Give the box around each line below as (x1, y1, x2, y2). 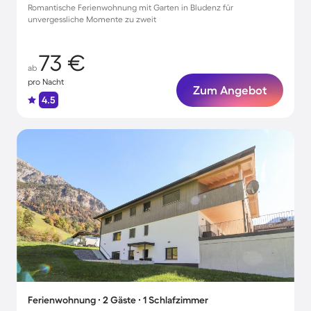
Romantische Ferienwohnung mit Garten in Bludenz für (28, 3, 233, 12)
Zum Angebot (193, 83, 267, 96)
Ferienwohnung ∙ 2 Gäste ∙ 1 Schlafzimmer (28, 294, 208, 305)
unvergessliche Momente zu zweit (28, 15, 156, 24)
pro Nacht (28, 77, 64, 86)
